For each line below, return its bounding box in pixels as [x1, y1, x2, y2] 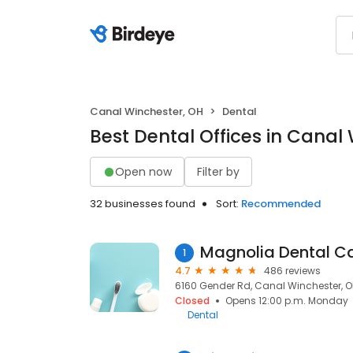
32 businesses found [90, 196, 195, 211]
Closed [175, 294, 210, 307]
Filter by [197, 163, 240, 180]
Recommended [241, 196, 321, 211]
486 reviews [264, 264, 321, 277]
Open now [115, 163, 172, 180]
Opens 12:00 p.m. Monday [225, 294, 348, 307]
